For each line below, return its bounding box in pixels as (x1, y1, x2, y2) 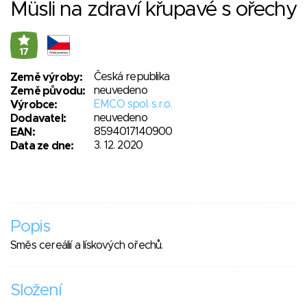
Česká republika (94, 71, 169, 83)
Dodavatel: (10, 113, 66, 125)
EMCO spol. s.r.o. (94, 99, 172, 110)
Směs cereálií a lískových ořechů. (10, 240, 163, 251)
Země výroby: (10, 72, 83, 84)
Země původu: (10, 86, 86, 97)
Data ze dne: (10, 140, 74, 152)
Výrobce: (10, 99, 58, 111)
